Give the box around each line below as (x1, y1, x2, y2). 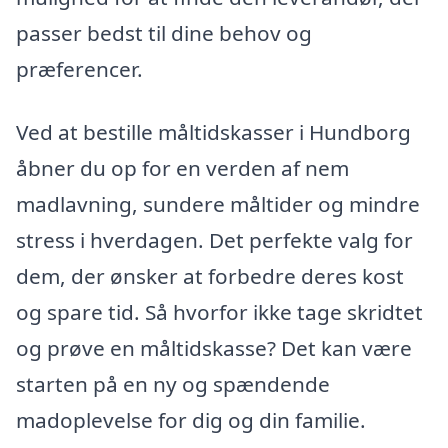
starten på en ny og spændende (16, 370, 330, 399)
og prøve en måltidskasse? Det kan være (16, 334, 412, 363)
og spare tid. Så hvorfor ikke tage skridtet (16, 298, 423, 327)
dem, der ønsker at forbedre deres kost (16, 262, 404, 291)
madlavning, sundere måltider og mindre (16, 190, 420, 219)
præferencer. (16, 54, 143, 83)
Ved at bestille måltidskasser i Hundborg (16, 118, 411, 147)
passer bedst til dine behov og (16, 18, 312, 47)
